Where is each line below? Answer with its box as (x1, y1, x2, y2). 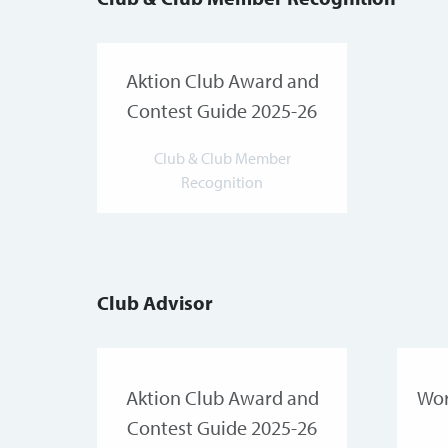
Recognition (181, 172, 263, 193)
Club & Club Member (153, 148, 291, 169)
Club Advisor (97, 290, 213, 316)
